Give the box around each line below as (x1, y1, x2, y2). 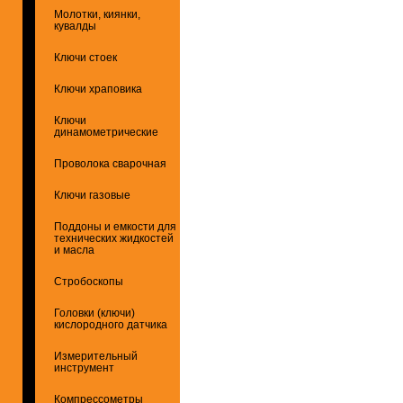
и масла (54, 244, 94, 255)
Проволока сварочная (54, 157, 166, 169)
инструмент (54, 362, 114, 373)
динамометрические (54, 126, 158, 138)
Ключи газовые (54, 189, 130, 201)
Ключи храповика (54, 83, 142, 94)
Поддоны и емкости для (54, 220, 176, 232)
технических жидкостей (54, 232, 174, 244)
